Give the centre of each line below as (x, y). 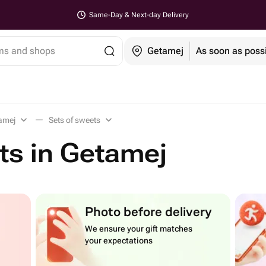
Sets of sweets (75, 120)
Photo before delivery (149, 211)
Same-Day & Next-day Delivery (139, 15)
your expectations (119, 240)
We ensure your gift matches (139, 229)
